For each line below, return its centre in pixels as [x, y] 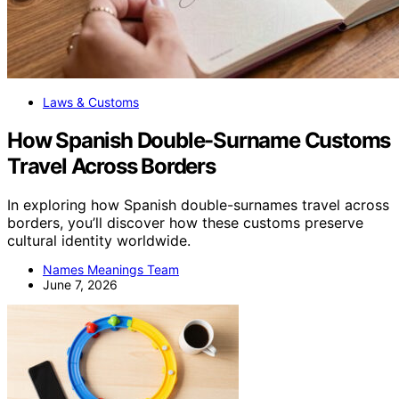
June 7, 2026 [80, 285]
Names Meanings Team [111, 270]
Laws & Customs [91, 102]
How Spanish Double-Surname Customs [199, 140]
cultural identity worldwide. [99, 241]
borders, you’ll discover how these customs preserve [185, 223]
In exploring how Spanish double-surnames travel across [198, 205]
